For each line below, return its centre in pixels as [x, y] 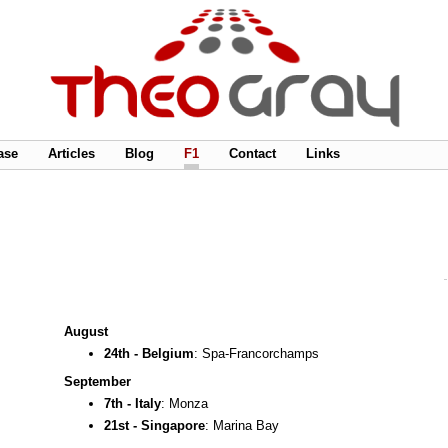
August [86, 331]
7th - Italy [132, 404]
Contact [252, 153]
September [97, 382]
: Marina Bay [242, 425]
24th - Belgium [149, 353]
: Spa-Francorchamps [256, 353]
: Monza [184, 404]
